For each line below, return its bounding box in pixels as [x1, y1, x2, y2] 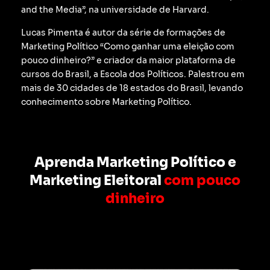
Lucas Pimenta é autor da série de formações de [21, 27, 225, 38]
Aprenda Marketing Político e [34, 154, 236, 171]
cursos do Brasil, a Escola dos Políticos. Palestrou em [21, 68, 245, 80]
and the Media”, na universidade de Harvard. [21, 4, 209, 16]
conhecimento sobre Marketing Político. [21, 96, 192, 107]
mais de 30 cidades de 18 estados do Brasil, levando [21, 82, 243, 93]
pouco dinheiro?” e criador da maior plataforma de [21, 54, 236, 66]
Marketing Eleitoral [30, 172, 164, 189]
